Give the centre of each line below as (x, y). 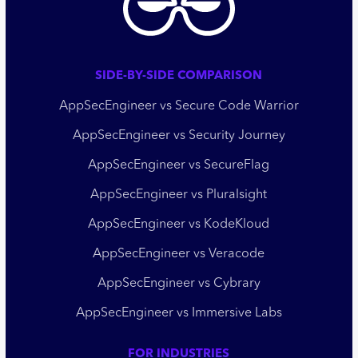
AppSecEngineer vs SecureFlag (179, 166)
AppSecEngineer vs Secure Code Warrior (179, 107)
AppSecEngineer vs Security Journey (179, 136)
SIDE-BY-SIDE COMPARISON (179, 77)
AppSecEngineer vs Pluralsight (179, 195)
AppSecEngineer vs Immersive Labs (179, 314)
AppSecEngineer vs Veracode (179, 255)
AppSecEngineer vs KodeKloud (179, 225)
